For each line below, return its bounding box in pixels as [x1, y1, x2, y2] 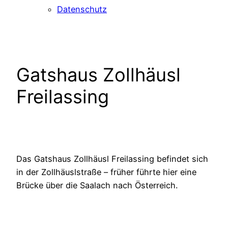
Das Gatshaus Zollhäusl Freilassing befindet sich [16, 154, 208, 164]
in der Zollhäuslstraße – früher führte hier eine [16, 167, 196, 178]
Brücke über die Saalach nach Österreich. [16, 180, 178, 191]
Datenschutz [57, 4, 107, 14]
